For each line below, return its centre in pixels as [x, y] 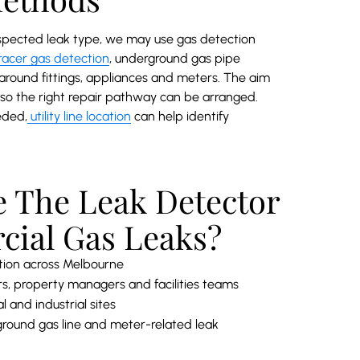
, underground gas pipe [175, 58]
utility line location [79, 116]
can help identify [180, 116]
